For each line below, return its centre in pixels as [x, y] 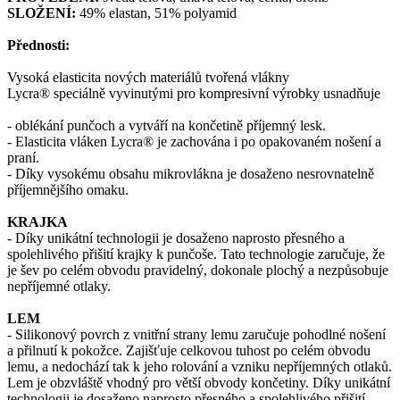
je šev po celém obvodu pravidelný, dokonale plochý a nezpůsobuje [198, 271]
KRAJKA [37, 222]
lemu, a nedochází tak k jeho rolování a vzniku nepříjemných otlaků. [200, 367]
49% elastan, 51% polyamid [156, 13]
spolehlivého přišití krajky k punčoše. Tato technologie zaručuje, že [196, 254]
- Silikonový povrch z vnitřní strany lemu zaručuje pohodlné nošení [196, 335]
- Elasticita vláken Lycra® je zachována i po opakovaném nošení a [194, 142]
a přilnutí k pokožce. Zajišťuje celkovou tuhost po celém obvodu [189, 351]
